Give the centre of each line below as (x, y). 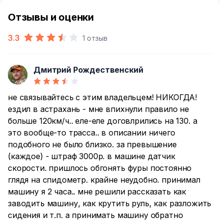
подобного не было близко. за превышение (92, 144)
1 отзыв (95, 38)
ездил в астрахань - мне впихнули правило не (99, 109)
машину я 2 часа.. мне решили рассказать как (97, 192)
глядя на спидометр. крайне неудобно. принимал (104, 180)
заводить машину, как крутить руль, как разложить (110, 203)
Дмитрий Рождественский (88, 70)
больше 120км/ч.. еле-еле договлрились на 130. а (103, 121)
